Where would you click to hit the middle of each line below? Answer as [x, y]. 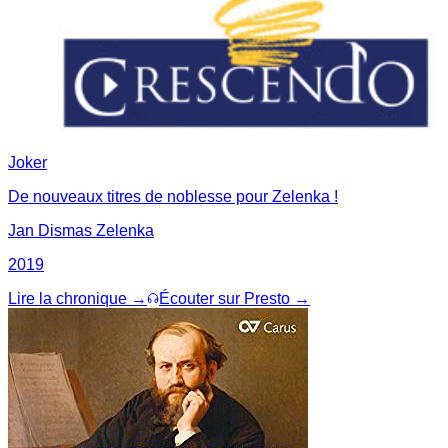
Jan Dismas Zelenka [81, 230]
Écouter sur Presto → [234, 298]
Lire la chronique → [77, 298]
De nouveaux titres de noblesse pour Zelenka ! [173, 196]
